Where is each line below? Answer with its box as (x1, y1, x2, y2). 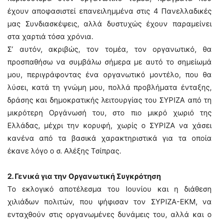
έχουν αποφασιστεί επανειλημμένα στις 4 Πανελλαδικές (7, 6, 212, 16)
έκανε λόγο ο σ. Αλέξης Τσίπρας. (7, 146, 121, 155)
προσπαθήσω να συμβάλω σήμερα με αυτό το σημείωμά (7, 57, 212, 66)
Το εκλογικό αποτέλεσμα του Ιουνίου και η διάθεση (7, 184, 212, 194)
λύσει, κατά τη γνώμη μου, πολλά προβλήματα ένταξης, (7, 83, 212, 92)
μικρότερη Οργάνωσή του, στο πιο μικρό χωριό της (7, 108, 212, 117)
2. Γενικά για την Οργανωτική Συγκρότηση (7, 172, 161, 181)
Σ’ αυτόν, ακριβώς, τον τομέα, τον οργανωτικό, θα (7, 44, 212, 54)
